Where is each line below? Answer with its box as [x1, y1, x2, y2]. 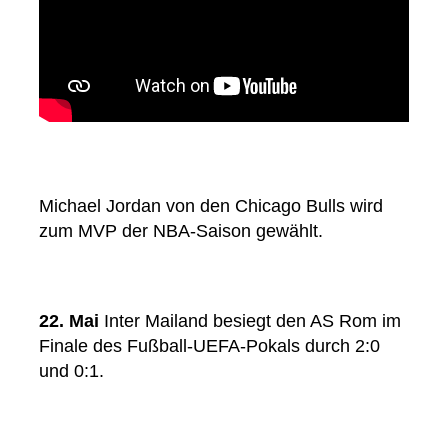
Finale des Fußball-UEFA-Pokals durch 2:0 [39, 336, 380, 357]
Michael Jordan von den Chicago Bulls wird [39, 196, 383, 217]
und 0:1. [39, 361, 104, 382]
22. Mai [39, 311, 99, 332]
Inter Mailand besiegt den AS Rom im [99, 311, 401, 332]
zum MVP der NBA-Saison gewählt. [39, 221, 323, 242]
